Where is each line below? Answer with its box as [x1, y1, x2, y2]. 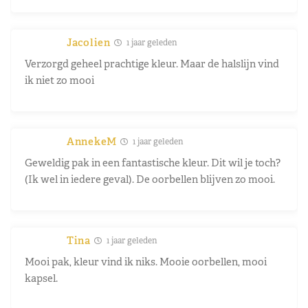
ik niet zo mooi [25, 73, 94, 87]
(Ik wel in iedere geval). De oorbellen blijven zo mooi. [25, 172, 275, 186]
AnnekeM [67, 134, 117, 148]
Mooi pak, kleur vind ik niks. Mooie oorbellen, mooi [25, 254, 267, 268]
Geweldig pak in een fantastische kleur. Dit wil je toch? [25, 155, 280, 169]
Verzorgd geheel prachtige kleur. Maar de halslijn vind [25, 56, 279, 70]
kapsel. [25, 271, 58, 285]
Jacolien [67, 35, 111, 49]
